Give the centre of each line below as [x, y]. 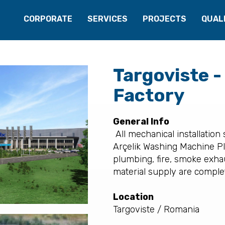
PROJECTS [164, 19]
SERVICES [107, 19]
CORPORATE [48, 19]
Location [133, 197]
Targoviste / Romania [157, 209]
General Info [141, 122]
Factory [148, 95]
